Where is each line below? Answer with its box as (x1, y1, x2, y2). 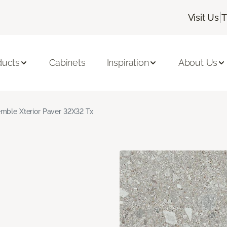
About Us (178, 57, 218, 68)
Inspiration (106, 57, 149, 68)
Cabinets (49, 57, 86, 68)
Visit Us (187, 12, 219, 23)
